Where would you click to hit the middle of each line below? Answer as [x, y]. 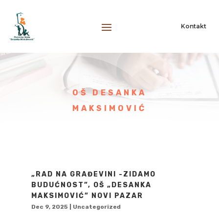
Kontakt [194, 26]
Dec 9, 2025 [49, 207]
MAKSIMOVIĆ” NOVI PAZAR [87, 196]
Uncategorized [97, 207]
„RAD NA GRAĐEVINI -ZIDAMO [93, 174]
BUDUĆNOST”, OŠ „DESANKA [91, 185]
